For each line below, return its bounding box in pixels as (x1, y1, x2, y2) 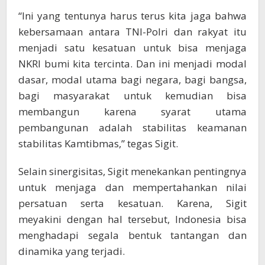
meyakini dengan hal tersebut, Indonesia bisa (18, 212, 247, 226)
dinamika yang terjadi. (18, 244, 125, 258)
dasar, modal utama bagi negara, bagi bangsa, (18, 72, 247, 86)
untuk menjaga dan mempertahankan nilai (18, 180, 247, 194)
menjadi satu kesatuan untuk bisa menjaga (18, 40, 247, 54)
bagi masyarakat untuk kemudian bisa (18, 88, 247, 102)
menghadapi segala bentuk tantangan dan (18, 228, 247, 242)
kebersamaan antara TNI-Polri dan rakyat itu (18, 24, 247, 38)
